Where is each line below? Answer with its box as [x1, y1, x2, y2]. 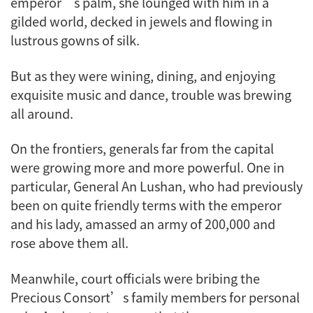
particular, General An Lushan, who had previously [10, 177, 303, 196]
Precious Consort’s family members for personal [10, 287, 300, 306]
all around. [10, 103, 76, 122]
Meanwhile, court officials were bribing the [10, 268, 260, 287]
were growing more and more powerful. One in [10, 158, 284, 177]
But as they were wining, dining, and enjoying [10, 66, 275, 85]
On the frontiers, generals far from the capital [10, 139, 274, 158]
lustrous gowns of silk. [10, 31, 143, 50]
